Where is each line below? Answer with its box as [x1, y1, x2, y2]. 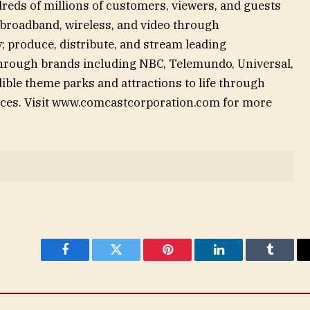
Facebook [64, 253, 113, 266]
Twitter [115, 253, 152, 266]
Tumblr [268, 253, 306, 266]
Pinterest [166, 253, 210, 266]
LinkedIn [217, 253, 264, 266]
